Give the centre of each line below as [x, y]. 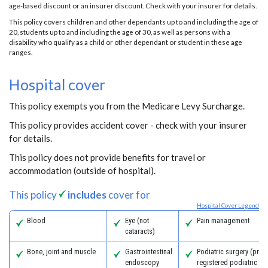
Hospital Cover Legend [228, 205]
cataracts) [140, 231]
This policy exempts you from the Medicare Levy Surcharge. [127, 106]
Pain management [223, 220]
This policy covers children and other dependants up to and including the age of [134, 22]
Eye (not [137, 220]
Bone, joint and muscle [62, 252]
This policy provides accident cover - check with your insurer [128, 125]
